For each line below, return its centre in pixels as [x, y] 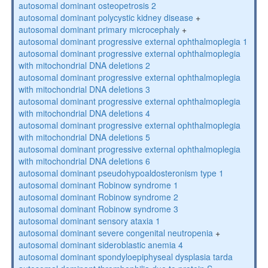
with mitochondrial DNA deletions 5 [84, 137]
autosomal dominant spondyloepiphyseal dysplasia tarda [125, 257]
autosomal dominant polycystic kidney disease [106, 17]
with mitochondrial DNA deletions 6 [84, 161]
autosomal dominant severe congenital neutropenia [115, 233]
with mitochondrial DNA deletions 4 [84, 113]
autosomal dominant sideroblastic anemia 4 [100, 245]
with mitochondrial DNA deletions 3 [84, 89]
